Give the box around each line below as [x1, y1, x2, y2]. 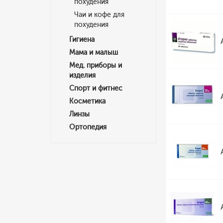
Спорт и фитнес [69, 84, 122, 93]
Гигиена [69, 35, 95, 44]
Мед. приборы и [69, 61, 122, 70]
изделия [69, 71, 96, 80]
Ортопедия [69, 123, 107, 131]
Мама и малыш [69, 48, 118, 57]
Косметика [69, 97, 106, 106]
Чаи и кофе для [74, 10, 124, 19]
